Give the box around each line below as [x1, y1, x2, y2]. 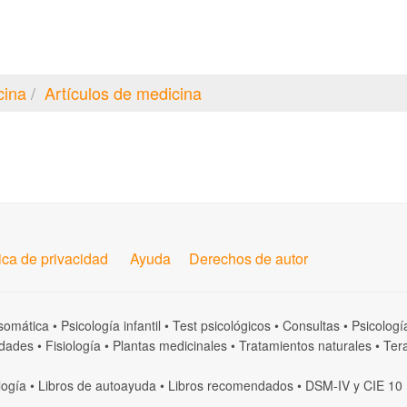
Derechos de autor [189, 248, 308, 269]
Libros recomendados [168, 376, 293, 394]
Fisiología [45, 336, 101, 354]
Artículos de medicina [45, 81, 202, 104]
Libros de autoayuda [38, 376, 156, 394]
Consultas [283, 316, 340, 334]
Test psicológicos [173, 316, 271, 334]
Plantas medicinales [113, 336, 227, 354]
